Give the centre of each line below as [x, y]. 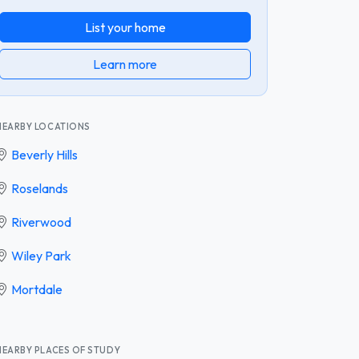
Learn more [125, 64]
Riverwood [41, 222]
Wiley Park [41, 255]
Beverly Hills [44, 154]
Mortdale [37, 289]
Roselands [40, 188]
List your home [125, 27]
